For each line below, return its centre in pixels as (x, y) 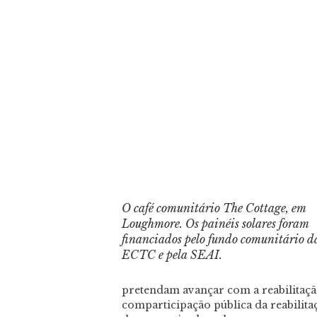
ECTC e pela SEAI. (172, 255)
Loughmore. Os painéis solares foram (215, 224)
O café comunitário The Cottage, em (214, 208)
